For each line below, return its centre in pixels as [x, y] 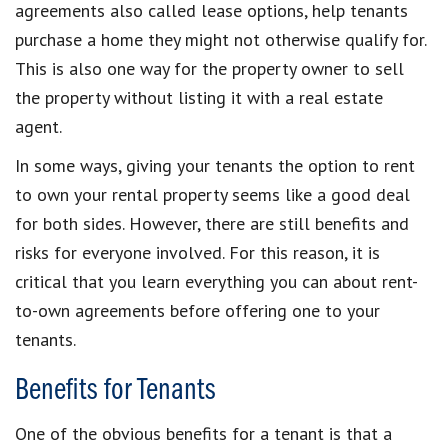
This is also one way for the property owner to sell [209, 68]
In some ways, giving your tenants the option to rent [215, 165]
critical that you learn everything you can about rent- [216, 281]
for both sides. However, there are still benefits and [212, 223]
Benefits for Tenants [115, 390]
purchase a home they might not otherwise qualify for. [220, 39]
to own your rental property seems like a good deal [212, 194]
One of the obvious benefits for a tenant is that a [203, 433]
